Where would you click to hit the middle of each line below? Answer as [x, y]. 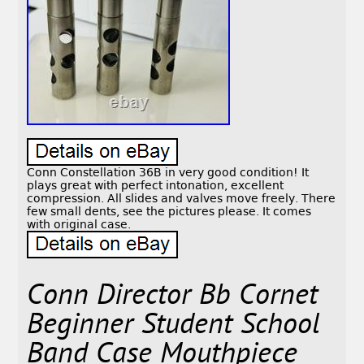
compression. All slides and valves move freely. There [182, 199]
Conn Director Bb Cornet [173, 297]
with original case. [79, 225]
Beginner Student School [174, 327]
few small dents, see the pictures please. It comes [169, 212]
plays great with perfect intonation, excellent [156, 186]
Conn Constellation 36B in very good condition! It [168, 173]
